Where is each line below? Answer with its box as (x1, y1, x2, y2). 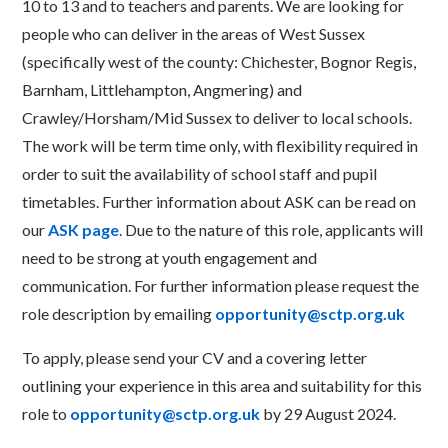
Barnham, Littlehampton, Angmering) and (22, 80, 303, 100)
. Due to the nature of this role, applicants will (119, 220, 424, 240)
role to (22, 404, 71, 424)
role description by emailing (22, 304, 216, 324)
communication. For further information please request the (22, 276, 420, 296)
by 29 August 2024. (260, 404, 400, 424)
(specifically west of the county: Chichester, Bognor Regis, (22, 52, 417, 72)
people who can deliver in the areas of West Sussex (22, 24, 366, 44)
